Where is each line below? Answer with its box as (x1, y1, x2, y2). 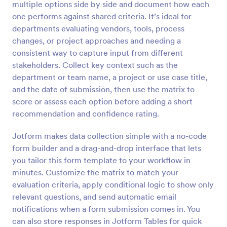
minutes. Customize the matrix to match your (12, 167, 178, 177)
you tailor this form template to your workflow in (12, 155, 191, 165)
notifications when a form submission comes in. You (12, 204, 200, 214)
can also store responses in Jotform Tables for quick (12, 216, 202, 226)
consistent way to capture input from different (12, 48, 183, 58)
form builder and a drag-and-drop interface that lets (12, 143, 201, 153)
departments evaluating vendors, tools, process (12, 23, 184, 33)
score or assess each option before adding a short (12, 96, 193, 106)
